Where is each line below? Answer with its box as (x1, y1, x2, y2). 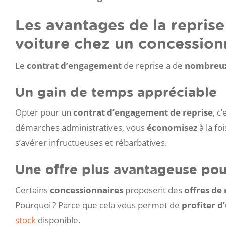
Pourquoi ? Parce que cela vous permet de (15, 199, 182, 211)
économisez (147, 122, 197, 134)
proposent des (123, 184, 184, 196)
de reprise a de (122, 59, 185, 71)
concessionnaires (50, 184, 123, 196)
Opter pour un (15, 106, 73, 119)
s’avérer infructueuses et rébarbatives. (15, 137, 167, 149)
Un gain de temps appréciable (15, 82, 217, 101)
